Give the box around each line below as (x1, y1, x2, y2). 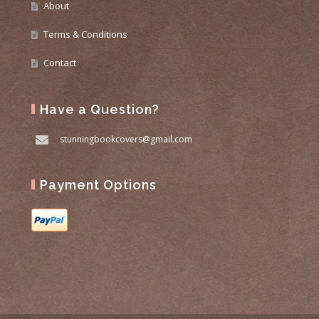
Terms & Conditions (43, 28, 127, 41)
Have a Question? (39, 102, 159, 117)
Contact (43, 56, 76, 70)
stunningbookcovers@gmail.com (59, 133, 192, 146)
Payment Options (39, 177, 157, 193)
